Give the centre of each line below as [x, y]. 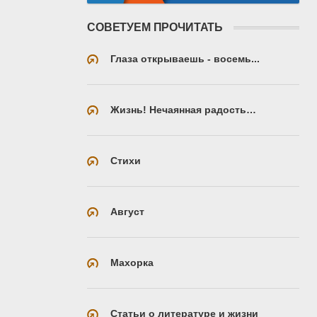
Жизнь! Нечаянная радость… [183, 109]
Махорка [132, 262]
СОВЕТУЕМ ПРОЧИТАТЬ [155, 27]
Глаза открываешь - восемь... [185, 58]
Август [127, 211]
